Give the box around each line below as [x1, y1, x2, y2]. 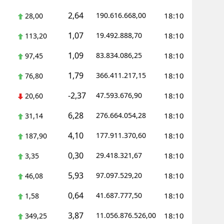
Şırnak [92, 157, 113, 166]
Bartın [92, 177, 113, 187]
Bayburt [92, 75, 119, 84]
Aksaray [92, 54, 118, 64]
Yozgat [92, 13, 114, 23]
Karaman [92, 95, 123, 105]
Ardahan [92, 198, 121, 207]
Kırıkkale [92, 116, 121, 125]
